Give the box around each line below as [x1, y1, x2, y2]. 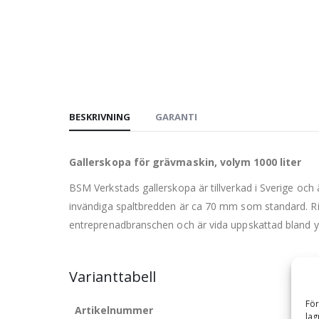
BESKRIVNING [69, 110, 130, 123]
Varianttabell [69, 266, 156, 286]
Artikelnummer [75, 303, 153, 317]
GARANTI [155, 110, 197, 123]
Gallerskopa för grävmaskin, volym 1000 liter [69, 155, 302, 169]
